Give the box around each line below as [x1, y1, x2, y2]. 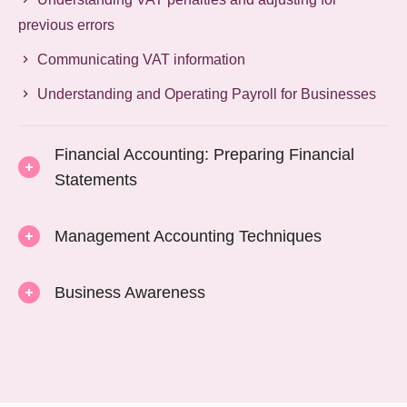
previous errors [18, 16, 115, 33]
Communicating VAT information [37, 51, 246, 67]
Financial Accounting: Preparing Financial [55, 144, 355, 164]
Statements [55, 170, 138, 189]
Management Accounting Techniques [55, 226, 323, 245]
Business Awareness [55, 283, 206, 302]
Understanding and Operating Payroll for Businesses [37, 85, 377, 102]
